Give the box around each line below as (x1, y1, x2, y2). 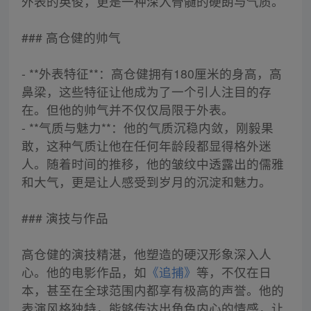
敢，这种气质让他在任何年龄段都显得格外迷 (21, 137, 271, 155)
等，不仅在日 (196, 263, 271, 281)
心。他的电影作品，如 (21, 263, 146, 281)
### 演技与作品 (21, 209, 108, 227)
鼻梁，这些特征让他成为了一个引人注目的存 (21, 83, 271, 101)
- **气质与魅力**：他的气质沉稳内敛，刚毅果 (21, 119, 274, 137)
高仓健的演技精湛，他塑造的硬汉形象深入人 (21, 245, 271, 263)
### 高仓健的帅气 (21, 28, 121, 47)
